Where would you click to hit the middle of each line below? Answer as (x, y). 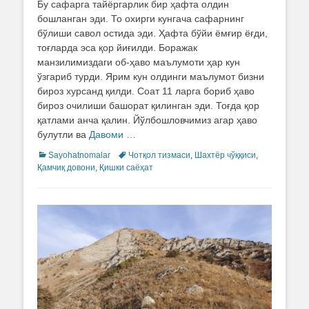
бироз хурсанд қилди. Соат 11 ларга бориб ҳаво (146, 91)
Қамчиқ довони (66, 167)
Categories (58, 155)
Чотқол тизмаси (159, 155)
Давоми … (112, 134)
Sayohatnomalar (79, 155)
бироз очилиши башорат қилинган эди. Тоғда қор (148, 105)
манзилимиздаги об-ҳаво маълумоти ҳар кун (139, 62)
